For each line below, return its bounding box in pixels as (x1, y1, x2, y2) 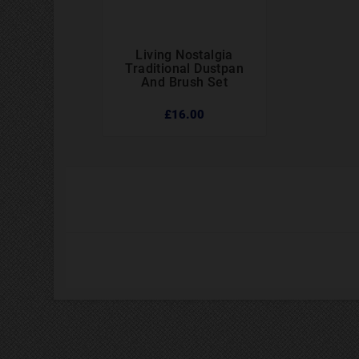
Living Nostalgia (135, 47, 233, 63)
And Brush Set (141, 75, 228, 91)
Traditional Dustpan (125, 61, 244, 77)
